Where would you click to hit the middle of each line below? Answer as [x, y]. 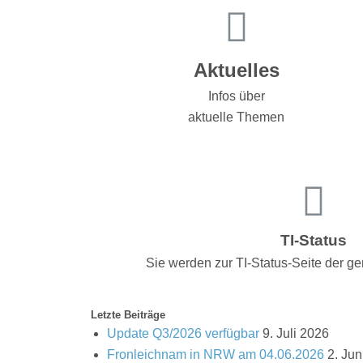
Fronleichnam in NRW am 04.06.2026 [216, 354]
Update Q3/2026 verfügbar [183, 333]
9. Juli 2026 [296, 333]
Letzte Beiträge [128, 314]
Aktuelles [236, 70]
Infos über [236, 96]
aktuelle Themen [237, 117]
